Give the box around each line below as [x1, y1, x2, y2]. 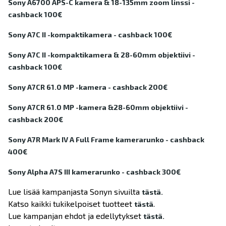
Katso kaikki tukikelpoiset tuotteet [8, 199, 134, 209]
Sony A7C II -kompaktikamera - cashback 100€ [8, 30, 172, 39]
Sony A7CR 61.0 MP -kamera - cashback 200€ [8, 83, 167, 92]
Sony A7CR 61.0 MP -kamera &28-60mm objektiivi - [8, 103, 188, 112]
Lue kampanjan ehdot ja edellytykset [8, 211, 143, 221]
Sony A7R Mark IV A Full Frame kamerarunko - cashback [8, 135, 204, 144]
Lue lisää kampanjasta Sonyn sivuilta [8, 187, 142, 197]
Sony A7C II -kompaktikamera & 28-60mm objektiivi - [8, 50, 195, 60]
